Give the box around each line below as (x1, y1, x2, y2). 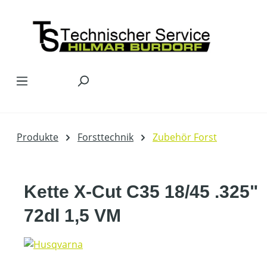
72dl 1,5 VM (24, 205, 121, 225)
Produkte (17, 130, 58, 144)
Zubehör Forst (153, 130, 217, 144)
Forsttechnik (77, 130, 133, 144)
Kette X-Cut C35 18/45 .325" (24, 181, 258, 201)
